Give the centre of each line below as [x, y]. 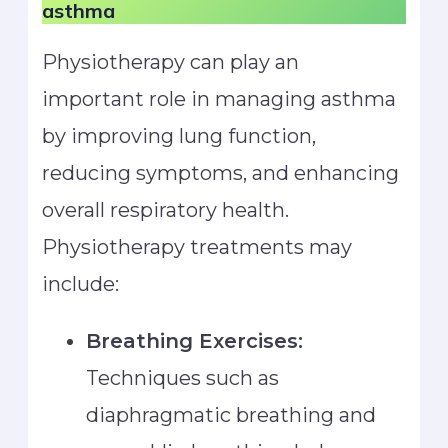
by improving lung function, [179, 135]
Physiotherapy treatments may [197, 246]
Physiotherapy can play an [171, 61]
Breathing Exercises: [195, 340]
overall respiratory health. [166, 209]
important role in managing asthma [219, 98]
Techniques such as [183, 377]
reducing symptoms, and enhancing [221, 172]
